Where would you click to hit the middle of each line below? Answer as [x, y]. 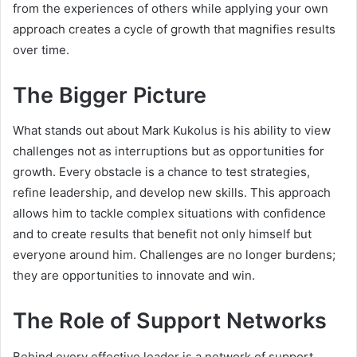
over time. [41, 49]
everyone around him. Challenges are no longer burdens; [174, 255]
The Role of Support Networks [170, 321]
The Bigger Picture [110, 95]
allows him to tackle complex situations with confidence [169, 214]
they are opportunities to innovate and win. [134, 276]
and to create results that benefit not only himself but [162, 234]
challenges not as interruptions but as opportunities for [169, 151]
